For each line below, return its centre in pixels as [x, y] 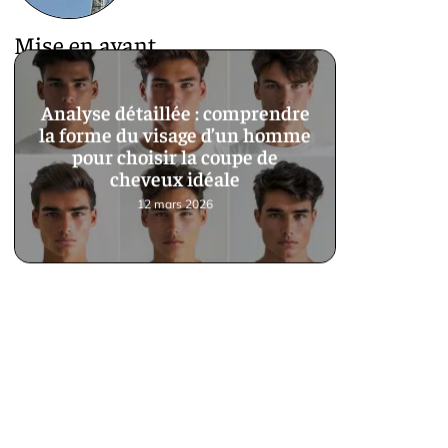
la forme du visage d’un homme [175, 138]
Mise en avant [85, 43]
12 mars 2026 [175, 208]
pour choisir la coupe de [175, 160]
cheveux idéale [175, 182]
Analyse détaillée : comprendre [175, 116]
